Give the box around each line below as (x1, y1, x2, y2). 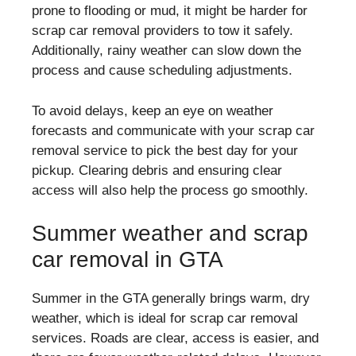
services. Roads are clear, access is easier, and (32, 331, 319, 346)
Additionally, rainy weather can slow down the (32, 43, 301, 58)
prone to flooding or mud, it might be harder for (32, 3, 308, 18)
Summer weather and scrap (32, 221, 308, 246)
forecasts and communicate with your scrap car (32, 122, 315, 138)
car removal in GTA (32, 247, 223, 272)
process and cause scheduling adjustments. (32, 63, 292, 78)
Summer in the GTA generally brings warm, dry (32, 291, 310, 306)
